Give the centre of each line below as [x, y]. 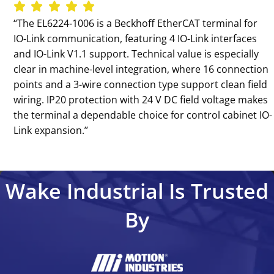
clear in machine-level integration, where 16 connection [141, 69]
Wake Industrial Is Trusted [137, 191]
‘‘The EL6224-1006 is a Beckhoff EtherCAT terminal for [136, 23]
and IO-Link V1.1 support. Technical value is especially [136, 54]
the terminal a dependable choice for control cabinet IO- [143, 115]
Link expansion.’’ [51, 130]
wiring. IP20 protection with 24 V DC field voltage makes [141, 99]
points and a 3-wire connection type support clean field [141, 84]
